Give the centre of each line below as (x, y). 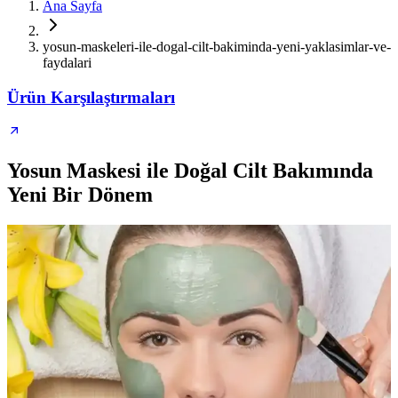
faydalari (67, 63)
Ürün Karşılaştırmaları (91, 97)
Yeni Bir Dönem (80, 195)
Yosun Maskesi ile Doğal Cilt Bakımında (190, 171)
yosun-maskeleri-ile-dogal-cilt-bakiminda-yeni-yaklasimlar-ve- (217, 47)
